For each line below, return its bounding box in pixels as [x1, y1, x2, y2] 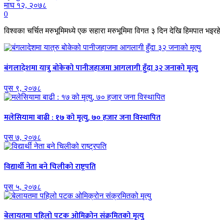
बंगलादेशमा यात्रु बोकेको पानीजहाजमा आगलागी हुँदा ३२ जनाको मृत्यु [4, 61, 198, 75]
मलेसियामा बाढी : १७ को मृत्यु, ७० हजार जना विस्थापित [4, 110, 161, 124]
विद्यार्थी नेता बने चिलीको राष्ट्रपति [4, 160, 96, 173]
